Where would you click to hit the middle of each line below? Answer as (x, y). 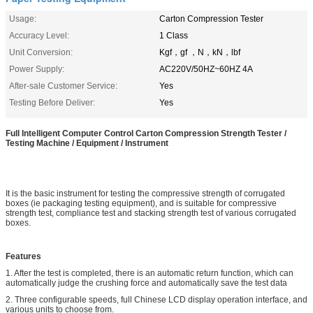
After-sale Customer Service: (63, 86)
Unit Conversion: (41, 52)
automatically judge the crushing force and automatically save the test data (146, 283)
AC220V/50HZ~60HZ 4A (206, 69)
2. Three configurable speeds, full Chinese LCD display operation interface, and (156, 299)
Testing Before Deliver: (52, 102)
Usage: (23, 19)
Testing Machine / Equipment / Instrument (87, 143)
